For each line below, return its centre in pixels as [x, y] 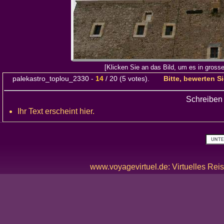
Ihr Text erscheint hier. [56, 111]
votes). [145, 79]
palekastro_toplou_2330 [51, 79]
